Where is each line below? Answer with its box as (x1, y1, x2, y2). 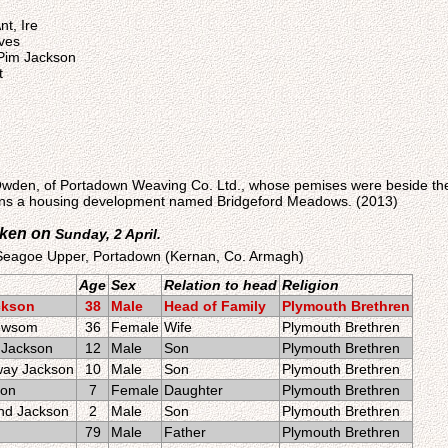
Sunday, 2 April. (55, 226, 161, 242)
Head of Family (164, 298, 266, 314)
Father (164, 424, 206, 440)
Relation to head (164, 277, 277, 293)
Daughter (164, 382, 223, 398)
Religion (282, 277, 339, 293)
